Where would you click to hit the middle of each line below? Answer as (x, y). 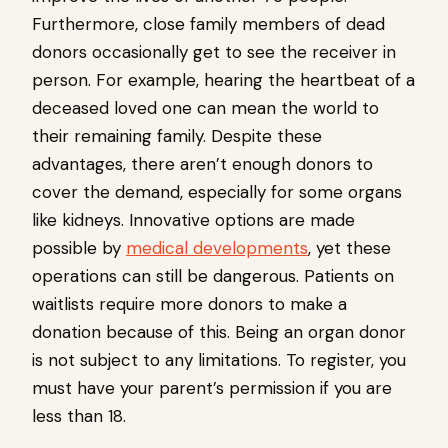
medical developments (217, 248)
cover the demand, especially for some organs (217, 192)
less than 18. (81, 416)
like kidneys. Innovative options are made (193, 220)
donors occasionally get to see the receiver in (214, 52)
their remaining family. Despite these (177, 136)
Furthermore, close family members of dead (208, 24)
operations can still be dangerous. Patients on (213, 276)
